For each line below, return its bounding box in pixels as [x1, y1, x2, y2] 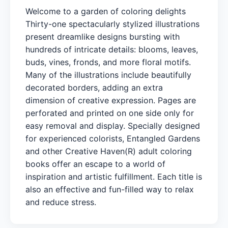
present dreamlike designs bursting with [25, 31, 180, 42]
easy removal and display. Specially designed [25, 120, 200, 131]
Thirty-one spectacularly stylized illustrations [25, 18, 199, 29]
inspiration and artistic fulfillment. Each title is [25, 171, 202, 182]
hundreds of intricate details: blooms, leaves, [25, 44, 198, 54]
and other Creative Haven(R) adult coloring [25, 146, 192, 156]
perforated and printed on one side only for [25, 107, 194, 118]
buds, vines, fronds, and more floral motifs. [25, 56, 191, 67]
